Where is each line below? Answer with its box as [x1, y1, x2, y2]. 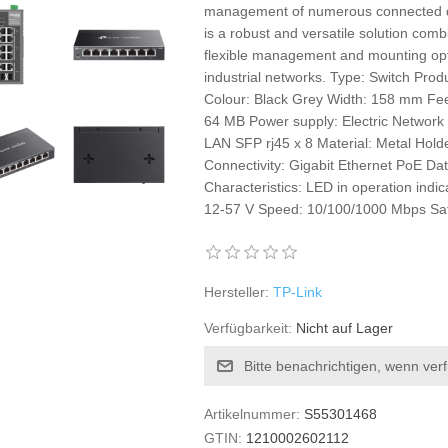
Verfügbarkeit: [204, 320, 293, 336]
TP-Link [273, 284, 323, 300]
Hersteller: [204, 284, 270, 300]
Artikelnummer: [204, 406, 301, 422]
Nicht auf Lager [296, 320, 394, 336]
